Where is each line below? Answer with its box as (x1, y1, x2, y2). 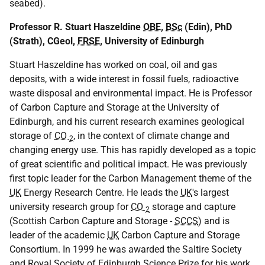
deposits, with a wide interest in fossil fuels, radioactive (9, 73, 238, 85)
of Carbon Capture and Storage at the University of (9, 102, 219, 113)
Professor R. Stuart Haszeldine (9, 21, 143, 33)
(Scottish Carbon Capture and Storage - (9, 215, 174, 227)
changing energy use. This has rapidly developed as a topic (9, 144, 256, 156)
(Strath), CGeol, (9, 35, 77, 47)
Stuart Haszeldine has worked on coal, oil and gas (9, 59, 217, 70)
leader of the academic (9, 230, 107, 241)
